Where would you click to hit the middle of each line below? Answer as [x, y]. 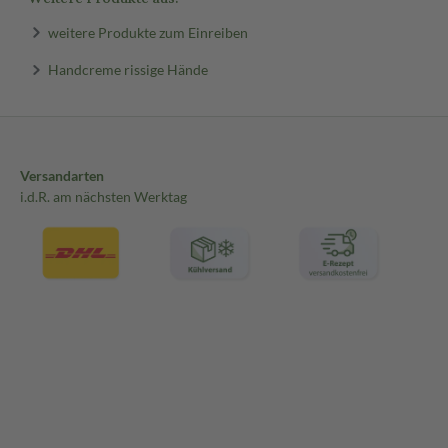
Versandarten [62, 175]
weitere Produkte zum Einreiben [147, 32]
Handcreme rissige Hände [127, 69]
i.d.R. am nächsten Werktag [103, 196]
